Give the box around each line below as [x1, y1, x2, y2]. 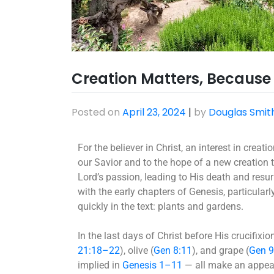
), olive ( [120, 244, 154, 256]
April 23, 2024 [122, 105, 186, 119]
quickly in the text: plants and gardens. [78, 200, 243, 212]
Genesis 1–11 [122, 259, 182, 271]
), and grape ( [192, 244, 249, 256]
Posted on [72, 105, 122, 119]
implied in [78, 259, 122, 271]
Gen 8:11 [154, 244, 192, 256]
